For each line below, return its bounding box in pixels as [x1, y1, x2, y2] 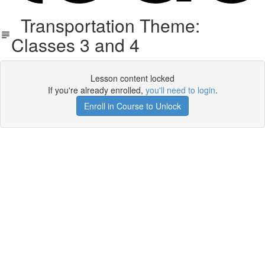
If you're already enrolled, [47, 84, 146, 96]
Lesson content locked [91, 72, 174, 84]
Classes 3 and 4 [11, 32, 140, 57]
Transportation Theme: [11, 12, 200, 38]
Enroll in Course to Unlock [84, 100, 181, 112]
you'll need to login [145, 84, 215, 96]
